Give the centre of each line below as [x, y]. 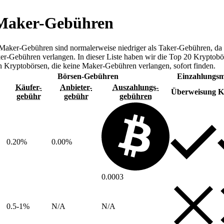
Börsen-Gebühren [88, 76]
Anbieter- [76, 87]
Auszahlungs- [135, 87]
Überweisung [193, 91]
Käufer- [28, 87]
